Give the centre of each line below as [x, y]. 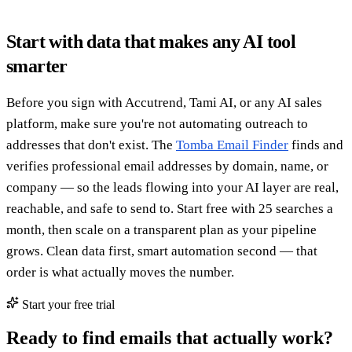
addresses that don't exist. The [91, 145]
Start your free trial [67, 304]
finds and [316, 145]
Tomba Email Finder [232, 145]
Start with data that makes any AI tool [151, 41]
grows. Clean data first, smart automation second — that [162, 251]
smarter [37, 66]
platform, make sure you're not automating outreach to [157, 123]
